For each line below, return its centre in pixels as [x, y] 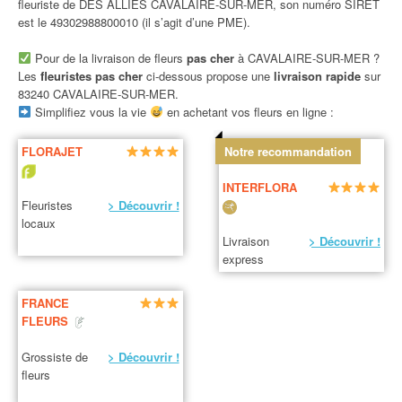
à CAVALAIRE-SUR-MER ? [306, 58]
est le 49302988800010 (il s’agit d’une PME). [134, 22]
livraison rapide [319, 76]
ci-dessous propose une [210, 76]
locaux [39, 223]
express [244, 259]
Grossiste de [55, 356]
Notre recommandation [288, 152]
